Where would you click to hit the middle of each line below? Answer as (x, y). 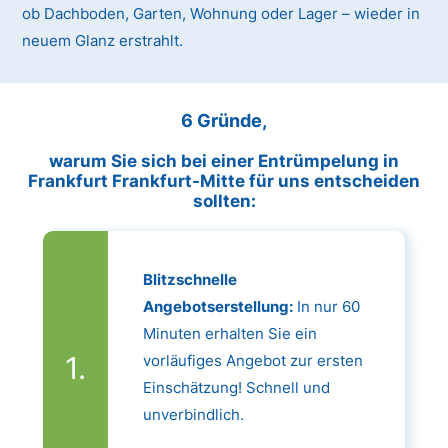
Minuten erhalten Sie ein (229, 333)
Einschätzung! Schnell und (236, 387)
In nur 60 (326, 306)
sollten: (224, 200)
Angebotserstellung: (217, 306)
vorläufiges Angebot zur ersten (252, 360)
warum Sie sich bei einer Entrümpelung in (224, 160)
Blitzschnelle (189, 279)
